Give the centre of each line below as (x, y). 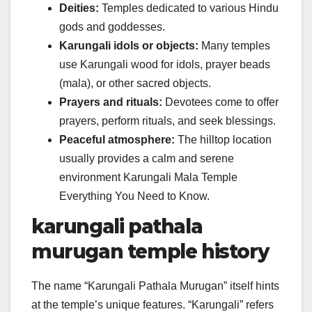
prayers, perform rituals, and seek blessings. (167, 120)
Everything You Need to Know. (134, 196)
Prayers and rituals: (111, 102)
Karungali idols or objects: (129, 45)
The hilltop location (223, 139)
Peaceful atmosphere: (117, 139)
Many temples (234, 45)
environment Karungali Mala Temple (148, 177)
